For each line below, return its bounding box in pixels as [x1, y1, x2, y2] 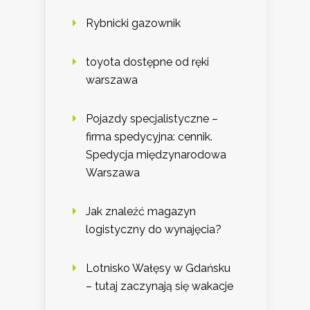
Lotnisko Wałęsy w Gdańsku [86, 262, 230, 275]
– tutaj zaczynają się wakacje [86, 280, 233, 293]
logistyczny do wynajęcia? [86, 223, 221, 237]
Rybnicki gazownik [86, 17, 181, 30]
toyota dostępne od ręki [86, 55, 209, 69]
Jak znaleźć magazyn [86, 205, 196, 219]
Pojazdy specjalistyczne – [86, 112, 218, 126]
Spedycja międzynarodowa [86, 148, 226, 162]
